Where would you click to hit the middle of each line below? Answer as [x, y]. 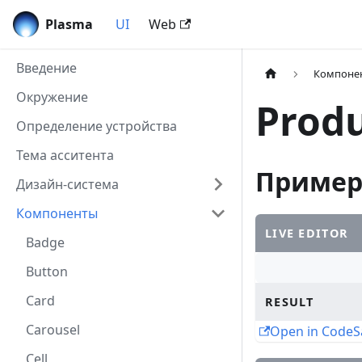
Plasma [69, 24]
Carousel [53, 330]
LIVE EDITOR [307, 234]
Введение [46, 68]
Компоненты [57, 213]
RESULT [290, 302]
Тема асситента [65, 155]
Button [47, 271]
